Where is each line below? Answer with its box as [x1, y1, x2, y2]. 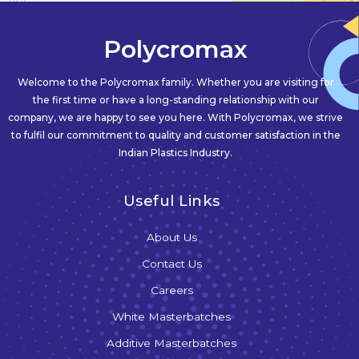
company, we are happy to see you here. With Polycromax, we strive [8, 111, 343, 123]
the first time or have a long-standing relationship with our [32, 93, 319, 106]
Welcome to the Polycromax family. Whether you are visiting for [17, 75, 334, 88]
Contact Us [141, 256, 202, 270]
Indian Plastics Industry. [119, 146, 232, 159]
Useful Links [123, 191, 220, 210]
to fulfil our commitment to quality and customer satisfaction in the [10, 128, 341, 141]
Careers [150, 283, 193, 296]
